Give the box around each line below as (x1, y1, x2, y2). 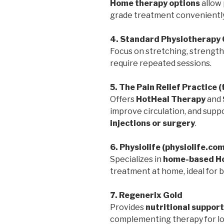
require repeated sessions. (110, 58, 211, 68)
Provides (110, 202, 145, 212)
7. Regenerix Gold (110, 190, 182, 200)
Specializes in (110, 154, 163, 164)
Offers (110, 94, 136, 104)
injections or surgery (110, 118, 195, 128)
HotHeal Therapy (136, 94, 205, 104)
